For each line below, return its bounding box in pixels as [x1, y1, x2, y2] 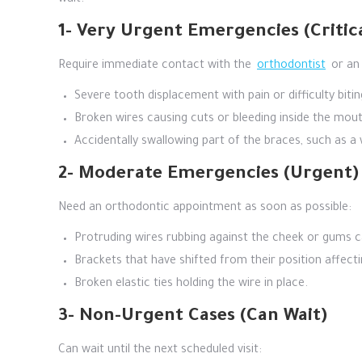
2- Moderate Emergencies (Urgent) [58, 166, 359, 185]
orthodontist [257, 60, 326, 73]
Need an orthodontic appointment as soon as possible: [58, 202, 351, 215]
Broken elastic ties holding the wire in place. [74, 278, 308, 291]
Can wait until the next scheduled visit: [58, 344, 262, 357]
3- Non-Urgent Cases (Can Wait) [58, 308, 327, 327]
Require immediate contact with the [58, 60, 255, 73]
